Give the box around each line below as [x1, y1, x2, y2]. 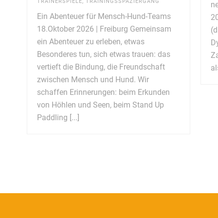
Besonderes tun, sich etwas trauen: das [37, 49, 171, 59]
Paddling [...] [37, 112, 80, 122]
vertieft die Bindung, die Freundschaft [37, 62, 165, 72]
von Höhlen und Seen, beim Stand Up [37, 100, 164, 109]
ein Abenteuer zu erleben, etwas [37, 36, 145, 46]
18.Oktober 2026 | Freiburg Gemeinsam [37, 24, 172, 34]
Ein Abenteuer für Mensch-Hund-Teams [37, 11, 171, 21]
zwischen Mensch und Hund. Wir [37, 74, 149, 84]
